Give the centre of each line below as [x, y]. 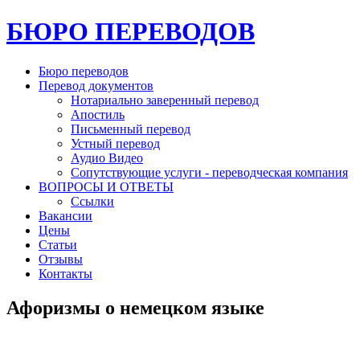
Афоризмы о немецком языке [135, 307]
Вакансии [65, 215]
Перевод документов [96, 85]
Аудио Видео [107, 157]
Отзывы [61, 259]
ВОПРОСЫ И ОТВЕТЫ [106, 186]
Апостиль [98, 114]
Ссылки [92, 201]
